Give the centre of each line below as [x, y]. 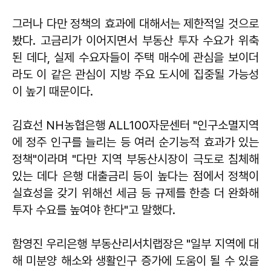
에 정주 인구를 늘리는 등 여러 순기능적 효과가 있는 [135, 142]
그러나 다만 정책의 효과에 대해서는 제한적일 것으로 [135, 23]
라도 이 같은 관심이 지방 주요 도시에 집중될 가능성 [135, 74]
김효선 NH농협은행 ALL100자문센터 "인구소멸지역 [135, 125]
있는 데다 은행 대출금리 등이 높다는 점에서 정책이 [135, 176]
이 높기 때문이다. [53, 91]
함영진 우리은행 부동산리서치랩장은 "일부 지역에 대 [135, 243]
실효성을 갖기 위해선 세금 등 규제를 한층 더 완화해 [135, 193]
